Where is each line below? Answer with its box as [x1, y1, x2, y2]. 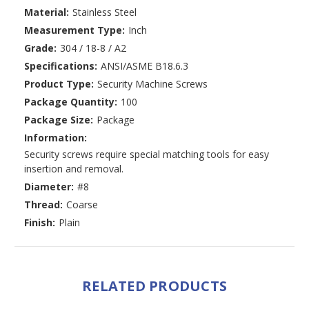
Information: [24, 131, 87, 145]
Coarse [66, 198, 98, 212]
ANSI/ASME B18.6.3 [100, 59, 188, 73]
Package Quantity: [24, 95, 117, 109]
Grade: [24, 41, 57, 55]
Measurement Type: [24, 23, 125, 37]
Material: [24, 6, 69, 19]
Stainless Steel [72, 6, 137, 19]
